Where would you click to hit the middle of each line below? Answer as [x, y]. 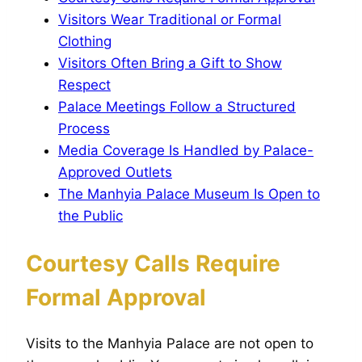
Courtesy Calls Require [153, 263]
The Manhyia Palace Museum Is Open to [189, 194]
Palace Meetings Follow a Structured [177, 107]
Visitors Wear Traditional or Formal [170, 20]
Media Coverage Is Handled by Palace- [186, 151]
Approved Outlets [115, 173]
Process [84, 129]
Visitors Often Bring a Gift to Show [170, 63]
